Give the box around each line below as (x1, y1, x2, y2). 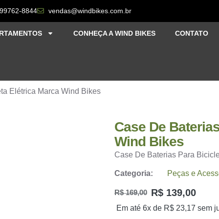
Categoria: (114, 169, 153, 178)
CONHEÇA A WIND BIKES (73, 29, 155, 37)
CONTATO (175, 29, 208, 37)
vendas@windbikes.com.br (48, 7, 131, 15)
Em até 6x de (116, 203, 164, 212)
